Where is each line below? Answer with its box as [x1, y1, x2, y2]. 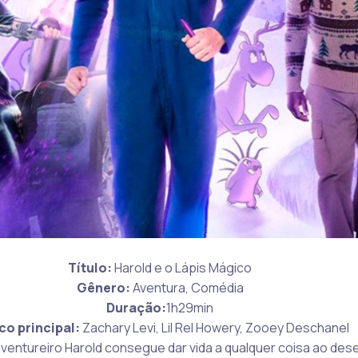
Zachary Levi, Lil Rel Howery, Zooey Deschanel [79, 318, 349, 336]
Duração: [106, 298, 166, 316]
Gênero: [76, 278, 130, 296]
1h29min [166, 298, 213, 316]
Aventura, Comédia [129, 278, 244, 296]
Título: [68, 258, 112, 276]
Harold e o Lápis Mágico [112, 258, 252, 276]
